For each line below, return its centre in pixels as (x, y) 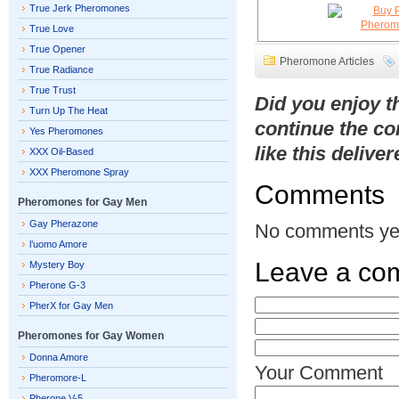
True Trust (53, 90)
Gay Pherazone (64, 224)
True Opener (57, 49)
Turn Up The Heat (69, 110)
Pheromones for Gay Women (91, 336)
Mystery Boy (57, 265)
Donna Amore (59, 357)
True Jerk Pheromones (80, 8)
